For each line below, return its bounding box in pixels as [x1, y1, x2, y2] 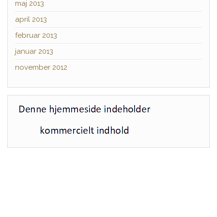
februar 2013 [15, 31, 57, 40]
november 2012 [15, 62, 67, 72]
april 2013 [15, 15, 47, 24]
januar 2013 [15, 46, 53, 56]
